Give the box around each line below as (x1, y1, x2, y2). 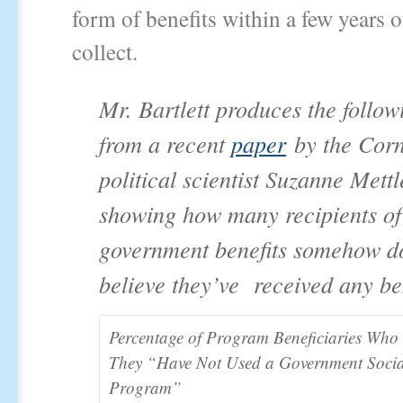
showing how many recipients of (99, 198, 401, 229)
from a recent (99, 128, 231, 159)
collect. (72, 36, 152, 67)
